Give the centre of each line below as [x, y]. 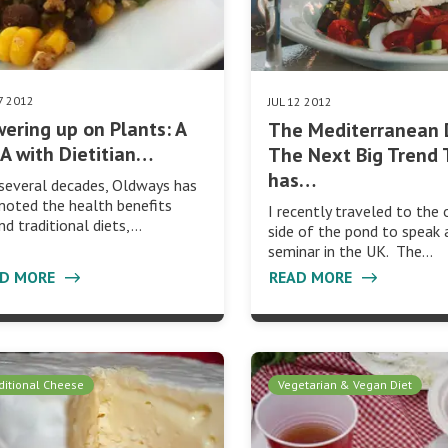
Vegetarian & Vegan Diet [345, 384]
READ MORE [313, 276]
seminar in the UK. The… [351, 250]
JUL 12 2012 [300, 101]
